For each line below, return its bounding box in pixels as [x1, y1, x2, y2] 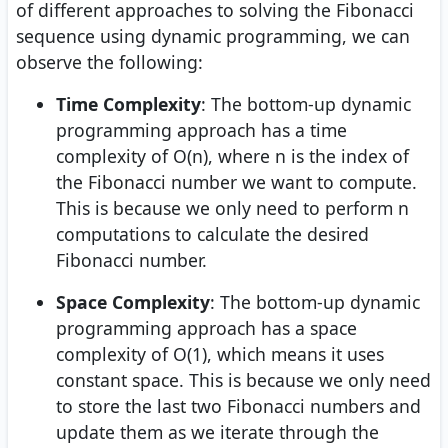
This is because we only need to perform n [56, 196, 409, 221]
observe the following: [16, 50, 203, 75]
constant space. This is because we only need [56, 368, 431, 393]
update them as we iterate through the [56, 420, 379, 445]
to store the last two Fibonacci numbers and [56, 394, 421, 419]
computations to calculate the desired [56, 222, 369, 247]
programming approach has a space [56, 316, 357, 341]
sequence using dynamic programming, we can [16, 24, 410, 49]
